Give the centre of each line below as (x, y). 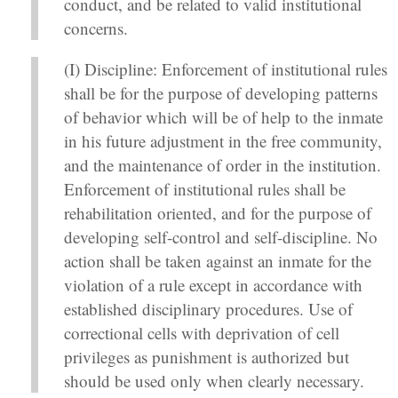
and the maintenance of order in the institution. (222, 165)
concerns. (96, 28)
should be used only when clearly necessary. (214, 381)
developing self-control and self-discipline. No (220, 237)
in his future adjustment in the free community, (223, 141)
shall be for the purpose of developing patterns (220, 93)
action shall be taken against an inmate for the (217, 261)
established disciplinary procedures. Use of (208, 309)
